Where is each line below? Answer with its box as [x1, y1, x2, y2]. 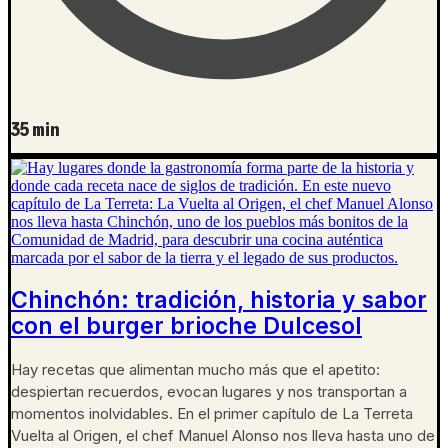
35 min [11, 118, 60, 143]
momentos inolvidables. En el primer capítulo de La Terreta [11, 404, 413, 424]
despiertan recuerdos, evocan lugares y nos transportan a [11, 382, 407, 402]
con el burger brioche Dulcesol [11, 312, 362, 341]
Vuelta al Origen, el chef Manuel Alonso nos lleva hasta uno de [11, 426, 435, 446]
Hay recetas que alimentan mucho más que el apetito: [11, 360, 380, 380]
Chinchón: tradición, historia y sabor [11, 286, 427, 315]
